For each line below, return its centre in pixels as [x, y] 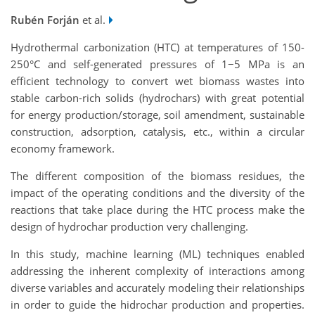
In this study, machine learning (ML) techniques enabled [157, 253]
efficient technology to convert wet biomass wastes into [157, 81]
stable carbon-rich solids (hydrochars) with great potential [157, 97]
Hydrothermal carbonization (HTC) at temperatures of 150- [157, 47]
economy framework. [63, 148]
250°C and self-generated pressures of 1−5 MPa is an [157, 64]
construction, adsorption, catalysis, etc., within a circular [157, 131]
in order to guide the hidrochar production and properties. [157, 304]
